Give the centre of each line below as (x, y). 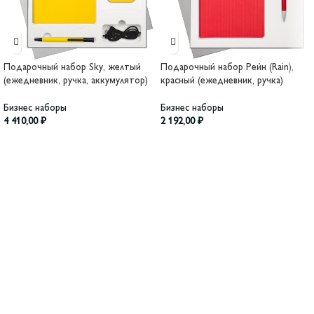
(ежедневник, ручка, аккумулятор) (76, 81)
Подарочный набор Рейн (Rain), (227, 68)
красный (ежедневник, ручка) (222, 81)
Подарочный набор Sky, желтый (72, 68)
